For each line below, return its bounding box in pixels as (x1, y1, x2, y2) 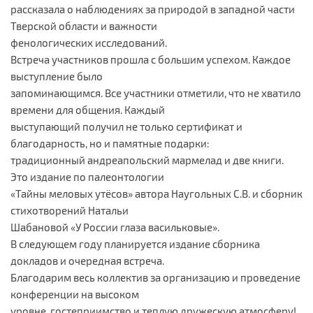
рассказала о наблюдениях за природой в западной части (10, 2, 295, 15)
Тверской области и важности (10, 19, 157, 32)
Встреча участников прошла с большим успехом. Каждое (10, 52, 291, 66)
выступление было (10, 69, 103, 82)
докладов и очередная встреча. (10, 254, 164, 267)
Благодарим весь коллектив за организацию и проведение (10, 270, 300, 284)
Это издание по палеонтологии (10, 170, 164, 183)
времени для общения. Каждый (10, 103, 165, 116)
